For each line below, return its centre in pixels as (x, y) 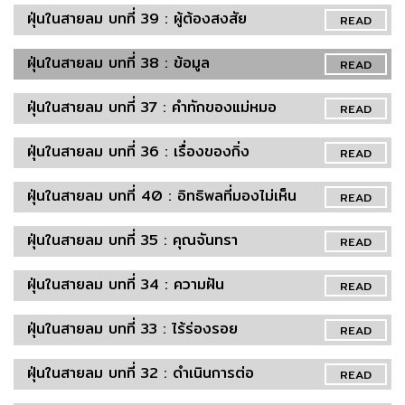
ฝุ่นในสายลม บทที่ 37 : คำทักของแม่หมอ (152, 107)
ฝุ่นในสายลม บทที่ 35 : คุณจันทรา (132, 240)
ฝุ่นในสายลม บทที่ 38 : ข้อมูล (118, 62)
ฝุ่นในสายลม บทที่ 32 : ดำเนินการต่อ (141, 372)
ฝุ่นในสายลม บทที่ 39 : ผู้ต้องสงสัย (137, 18)
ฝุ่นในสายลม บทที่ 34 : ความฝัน (126, 284)
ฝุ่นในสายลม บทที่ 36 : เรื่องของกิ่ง (138, 151)
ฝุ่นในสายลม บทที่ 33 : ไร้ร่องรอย (132, 328)
